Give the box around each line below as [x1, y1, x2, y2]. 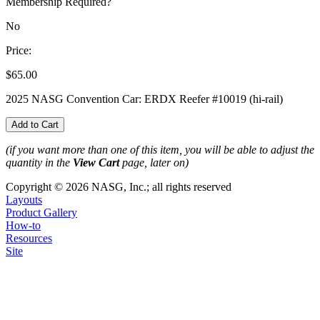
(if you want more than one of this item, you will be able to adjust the [6, 143, 314, 156]
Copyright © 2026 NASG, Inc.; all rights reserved [6, 180, 231, 193]
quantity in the [6, 156, 73, 169]
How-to [6, 219, 41, 231]
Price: [6, 44, 31, 56]
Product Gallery [6, 206, 77, 219]
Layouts [6, 193, 42, 206]
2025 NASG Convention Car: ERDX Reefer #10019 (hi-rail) [6, 92, 283, 105]
